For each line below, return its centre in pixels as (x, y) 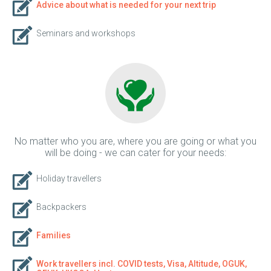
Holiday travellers (69, 178)
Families (54, 235)
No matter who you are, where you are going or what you (135, 141)
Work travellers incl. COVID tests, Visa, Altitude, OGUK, (142, 264)
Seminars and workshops (86, 33)
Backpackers (61, 207)
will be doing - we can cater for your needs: (135, 153)
